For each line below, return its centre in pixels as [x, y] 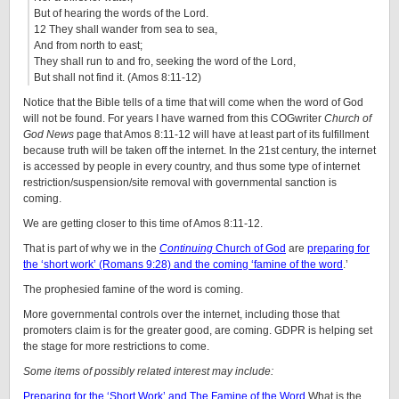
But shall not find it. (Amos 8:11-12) [118, 77]
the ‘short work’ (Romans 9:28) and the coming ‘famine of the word [183, 265]
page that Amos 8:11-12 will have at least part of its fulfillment [221, 134]
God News [49, 134]
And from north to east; [88, 45]
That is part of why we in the [91, 248]
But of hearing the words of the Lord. [121, 13]
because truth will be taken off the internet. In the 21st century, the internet [199, 151]
